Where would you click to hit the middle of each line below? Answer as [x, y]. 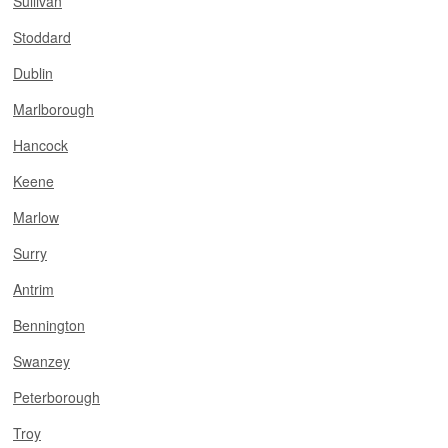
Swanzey [41, 361]
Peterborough [56, 397]
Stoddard [42, 37]
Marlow [36, 217]
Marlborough [53, 109]
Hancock [40, 145]
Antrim [33, 289]
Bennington [49, 325]
